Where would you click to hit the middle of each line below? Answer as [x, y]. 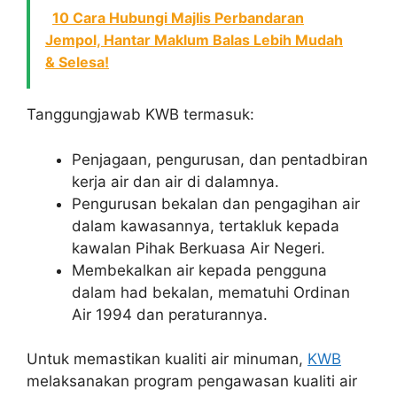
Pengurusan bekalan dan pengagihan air [216, 203]
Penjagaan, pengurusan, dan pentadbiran [220, 159]
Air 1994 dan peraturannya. [170, 314]
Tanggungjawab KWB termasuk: [140, 115]
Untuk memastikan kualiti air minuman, [167, 359]
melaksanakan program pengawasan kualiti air [192, 381]
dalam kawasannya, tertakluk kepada [206, 226]
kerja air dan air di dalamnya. [175, 181]
